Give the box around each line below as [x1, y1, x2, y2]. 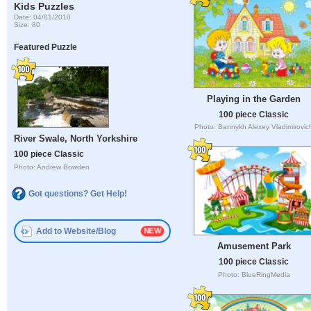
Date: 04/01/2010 [14, 12, 72, 21]
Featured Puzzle [14, 42, 78, 52]
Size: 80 [14, 20, 41, 28]
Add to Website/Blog [36, 226, 117, 237]
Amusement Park [217, 241, 291, 252]
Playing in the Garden [207, 93, 301, 104]
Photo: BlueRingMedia [217, 270, 290, 278]
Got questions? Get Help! [28, 188, 127, 199]
